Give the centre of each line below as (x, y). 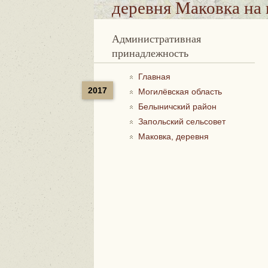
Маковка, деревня (173, 136)
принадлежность (150, 53)
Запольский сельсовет (182, 121)
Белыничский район (177, 106)
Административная (116, 38)
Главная (154, 77)
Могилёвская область (180, 92)
